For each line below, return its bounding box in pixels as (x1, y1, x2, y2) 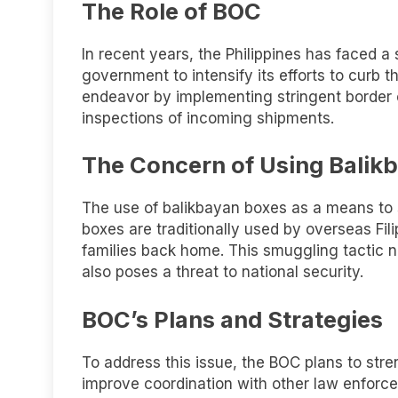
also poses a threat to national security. (82, 263, 363, 282)
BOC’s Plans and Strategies (82, 305, 383, 333)
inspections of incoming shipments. (82, 108, 334, 127)
